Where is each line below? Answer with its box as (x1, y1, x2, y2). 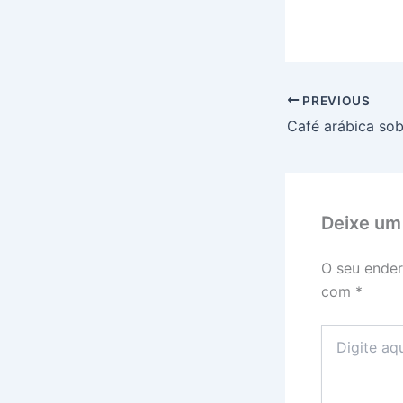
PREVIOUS (299, 93, 371, 108)
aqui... (320, 343, 356, 359)
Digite (320, 325, 354, 341)
